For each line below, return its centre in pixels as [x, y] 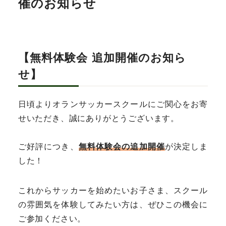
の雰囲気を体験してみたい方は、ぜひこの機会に [113, 205]
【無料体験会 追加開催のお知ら [102, 58]
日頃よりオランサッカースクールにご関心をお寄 [113, 104]
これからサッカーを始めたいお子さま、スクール [113, 190]
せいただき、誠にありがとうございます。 [99, 118]
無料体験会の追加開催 [122, 147]
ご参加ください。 [52, 219]
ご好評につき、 [48, 147]
